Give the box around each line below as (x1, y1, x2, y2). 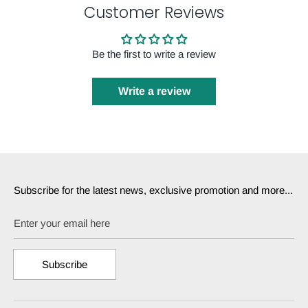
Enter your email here (14, 217, 110, 230)
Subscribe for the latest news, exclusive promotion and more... (14, 184, 293, 197)
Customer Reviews (84, 1, 224, 24)
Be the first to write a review (92, 48, 216, 60)
